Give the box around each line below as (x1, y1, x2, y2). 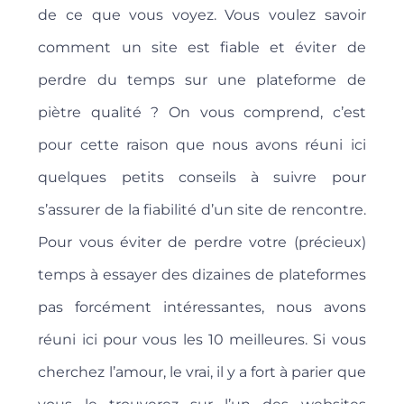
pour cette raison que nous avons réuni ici (38, 136, 366, 154)
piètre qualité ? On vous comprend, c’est (38, 104, 366, 122)
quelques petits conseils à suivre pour (38, 169, 366, 187)
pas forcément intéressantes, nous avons (38, 298, 366, 317)
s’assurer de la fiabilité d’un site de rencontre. (38, 201, 366, 219)
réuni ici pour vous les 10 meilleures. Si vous (38, 331, 366, 349)
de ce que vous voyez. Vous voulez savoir (38, 6, 366, 24)
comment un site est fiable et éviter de (38, 39, 366, 57)
